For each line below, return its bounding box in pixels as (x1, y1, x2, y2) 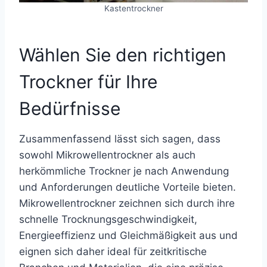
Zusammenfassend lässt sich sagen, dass (19, 133, 221, 145)
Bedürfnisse (19, 98, 120, 119)
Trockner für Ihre (19, 71, 157, 92)
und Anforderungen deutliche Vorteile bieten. (19, 181, 236, 193)
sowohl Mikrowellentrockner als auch (19, 149, 195, 161)
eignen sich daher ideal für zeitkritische (19, 246, 207, 257)
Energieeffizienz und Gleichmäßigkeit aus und (19, 229, 238, 241)
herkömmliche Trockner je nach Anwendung (19, 165, 229, 177)
